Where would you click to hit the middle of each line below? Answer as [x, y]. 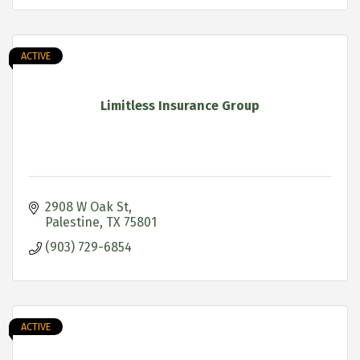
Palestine [72, 222]
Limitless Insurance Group [180, 105]
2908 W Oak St [87, 207]
